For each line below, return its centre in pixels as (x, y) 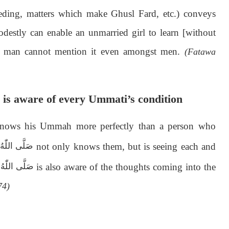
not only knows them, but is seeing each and (126, 146)
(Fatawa (200, 51)
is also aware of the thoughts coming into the (124, 167)
